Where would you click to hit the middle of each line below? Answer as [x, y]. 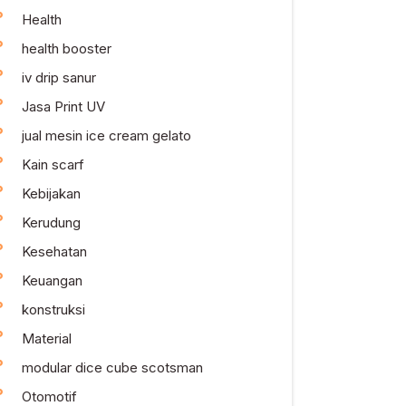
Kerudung [51, 222]
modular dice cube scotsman [112, 367]
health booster [67, 48]
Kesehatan [54, 251]
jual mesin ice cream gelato [106, 135]
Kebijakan [51, 193]
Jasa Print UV [63, 106]
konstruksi [53, 309]
